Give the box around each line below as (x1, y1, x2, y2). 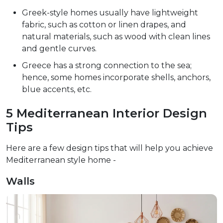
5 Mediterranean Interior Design (6, 106, 207, 121)
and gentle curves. (22, 44, 97, 54)
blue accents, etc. (22, 85, 92, 95)
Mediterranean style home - (6, 155, 116, 165)
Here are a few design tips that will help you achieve (6, 143, 213, 153)
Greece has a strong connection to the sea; (22, 61, 192, 71)
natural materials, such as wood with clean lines (22, 32, 210, 42)
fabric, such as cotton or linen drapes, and (22, 20, 186, 30)
